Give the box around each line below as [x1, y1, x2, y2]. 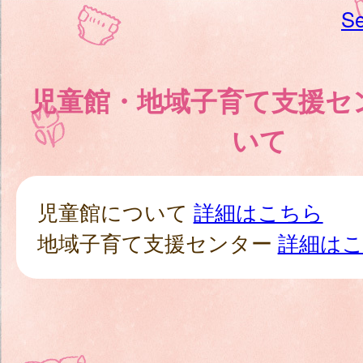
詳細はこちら [193, 197, 323, 227]
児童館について [36, 197, 194, 227]
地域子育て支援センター [36, 228, 278, 258]
